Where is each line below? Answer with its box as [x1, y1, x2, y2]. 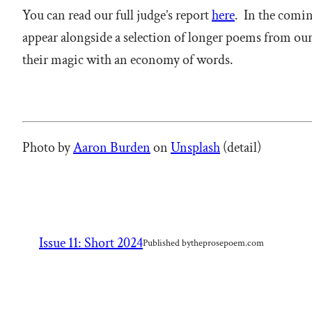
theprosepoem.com [191, 236, 264, 249]
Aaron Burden [73, 138, 150, 157]
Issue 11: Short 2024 [39, 233, 143, 252]
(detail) [220, 138, 261, 157]
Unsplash [171, 138, 220, 157]
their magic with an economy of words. [22, 50, 233, 69]
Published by [143, 236, 191, 249]
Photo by [22, 138, 73, 157]
